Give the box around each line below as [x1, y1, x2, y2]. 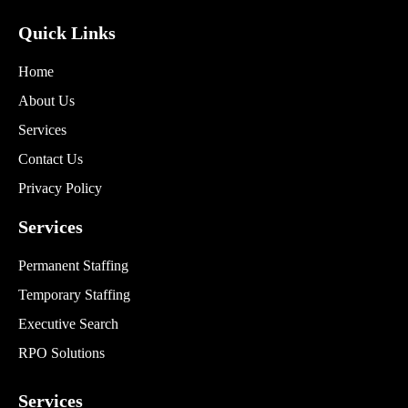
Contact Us [18, 151, 83, 168]
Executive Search [18, 316, 118, 332]
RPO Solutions [18, 345, 105, 362]
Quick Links [18, 23, 116, 44]
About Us [18, 93, 75, 109]
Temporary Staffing [18, 287, 130, 303]
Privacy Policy [18, 180, 102, 197]
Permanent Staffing [18, 258, 128, 274]
